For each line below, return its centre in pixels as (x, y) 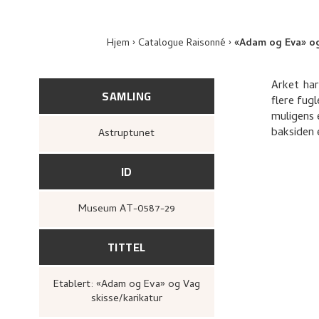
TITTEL (126, 247)
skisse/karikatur (126, 299)
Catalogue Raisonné (182, 44)
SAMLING (127, 96)
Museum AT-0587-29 (131, 209)
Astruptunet (130, 134)
